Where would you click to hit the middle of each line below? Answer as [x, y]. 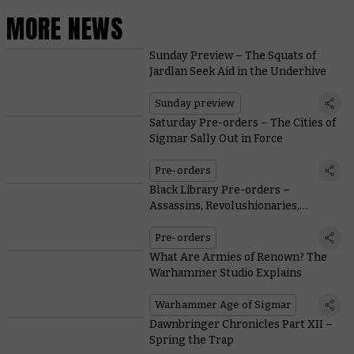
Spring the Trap [191, 340]
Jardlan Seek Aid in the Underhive [237, 71]
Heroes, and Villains [201, 221]
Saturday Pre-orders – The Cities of [242, 122]
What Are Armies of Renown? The [238, 257]
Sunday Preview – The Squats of [232, 55]
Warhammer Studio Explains [225, 273]
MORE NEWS [65, 29]
